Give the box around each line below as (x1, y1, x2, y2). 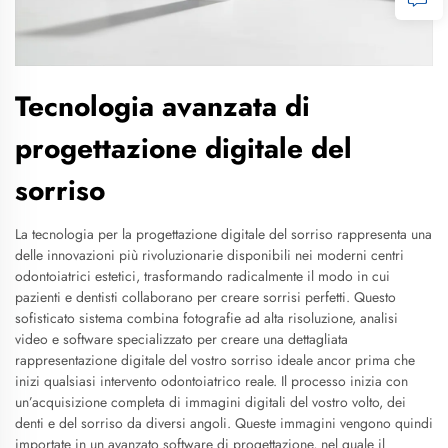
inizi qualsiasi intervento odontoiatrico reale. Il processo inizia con (15, 371, 408, 391)
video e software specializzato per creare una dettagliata (15, 329, 348, 349)
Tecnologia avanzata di (15, 86, 310, 127)
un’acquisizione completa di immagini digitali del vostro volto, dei (15, 392, 406, 412)
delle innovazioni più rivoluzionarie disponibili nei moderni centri (15, 245, 404, 265)
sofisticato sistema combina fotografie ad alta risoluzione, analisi (15, 308, 398, 328)
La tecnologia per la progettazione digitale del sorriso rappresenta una (15, 224, 432, 244)
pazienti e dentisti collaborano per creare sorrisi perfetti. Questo (15, 287, 396, 307)
